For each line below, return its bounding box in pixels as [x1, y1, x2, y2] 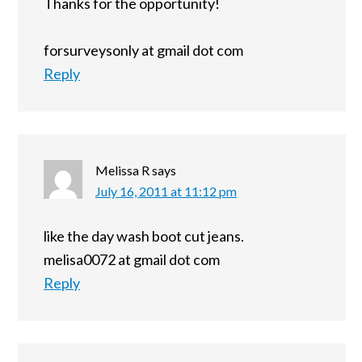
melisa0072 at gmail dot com [44, 250, 220, 269]
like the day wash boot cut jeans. [44, 227, 244, 246]
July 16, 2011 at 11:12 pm [95, 183, 237, 200]
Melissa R [95, 162, 149, 179]
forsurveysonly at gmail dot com [44, 41, 243, 60]
